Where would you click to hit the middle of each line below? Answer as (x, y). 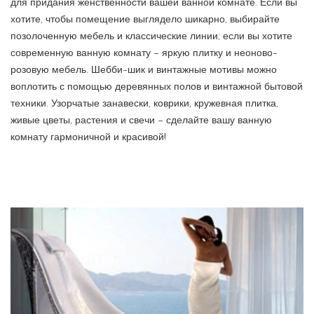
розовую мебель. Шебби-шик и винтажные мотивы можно (144, 70)
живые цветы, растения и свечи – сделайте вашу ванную (141, 120)
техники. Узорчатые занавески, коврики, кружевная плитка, (144, 103)
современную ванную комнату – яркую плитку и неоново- (144, 53)
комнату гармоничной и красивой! (88, 137)
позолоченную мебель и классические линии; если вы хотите (151, 36)
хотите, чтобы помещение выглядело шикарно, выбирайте (145, 19)
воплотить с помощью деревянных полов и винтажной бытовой (157, 87)
